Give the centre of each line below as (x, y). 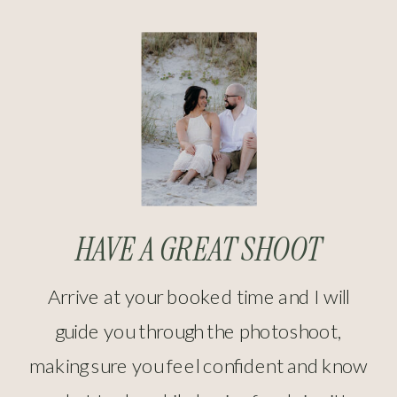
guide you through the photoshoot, (198, 331)
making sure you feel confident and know (198, 365)
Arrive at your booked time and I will (198, 296)
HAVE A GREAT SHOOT (198, 249)
